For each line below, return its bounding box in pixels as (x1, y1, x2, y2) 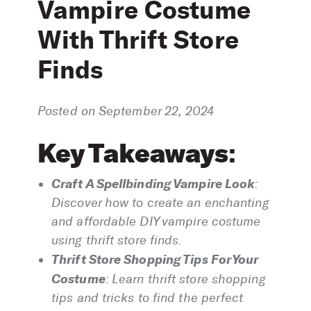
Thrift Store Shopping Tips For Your (51, 251, 258, 268)
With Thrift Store (37, 24, 239, 55)
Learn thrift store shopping (111, 271, 266, 287)
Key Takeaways (37, 136, 229, 170)
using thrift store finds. (51, 233, 183, 249)
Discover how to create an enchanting (51, 195, 269, 211)
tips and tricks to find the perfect (51, 290, 244, 306)
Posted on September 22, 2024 (37, 103, 214, 119)
